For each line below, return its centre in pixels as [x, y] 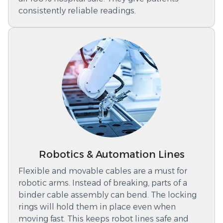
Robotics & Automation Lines [111, 154]
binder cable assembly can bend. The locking [108, 195]
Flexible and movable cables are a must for [103, 171]
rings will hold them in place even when [97, 207]
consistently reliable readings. [77, 10]
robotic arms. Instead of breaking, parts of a [103, 183]
